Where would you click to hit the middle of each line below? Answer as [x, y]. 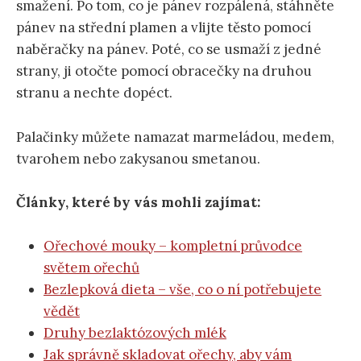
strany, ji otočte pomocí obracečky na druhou [164, 71]
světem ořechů [91, 267]
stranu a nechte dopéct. [94, 93]
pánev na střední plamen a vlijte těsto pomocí [164, 28]
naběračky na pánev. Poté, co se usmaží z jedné [169, 50]
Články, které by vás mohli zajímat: [138, 202]
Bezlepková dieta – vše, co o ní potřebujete [183, 289]
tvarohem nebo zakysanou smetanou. [138, 158]
